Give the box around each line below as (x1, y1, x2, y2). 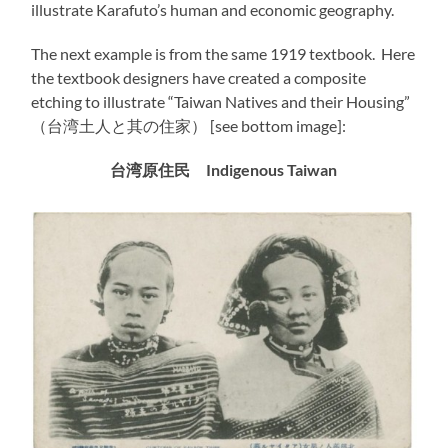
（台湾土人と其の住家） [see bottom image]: (31, 115, 347, 135)
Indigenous (206, 159, 285, 179)
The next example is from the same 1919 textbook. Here (31, 43, 416, 63)
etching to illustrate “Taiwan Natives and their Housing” (31, 91, 411, 111)
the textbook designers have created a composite (31, 67, 367, 87)
